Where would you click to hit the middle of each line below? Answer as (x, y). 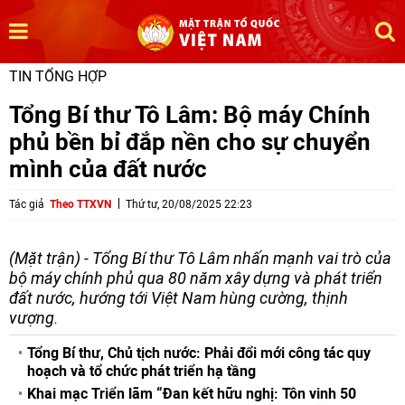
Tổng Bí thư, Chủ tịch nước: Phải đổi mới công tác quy (199, 353)
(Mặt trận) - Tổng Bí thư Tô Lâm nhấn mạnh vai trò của (200, 258)
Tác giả (27, 204)
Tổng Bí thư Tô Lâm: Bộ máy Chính (190, 114)
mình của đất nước (108, 169)
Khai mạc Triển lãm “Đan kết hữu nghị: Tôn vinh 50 (192, 394)
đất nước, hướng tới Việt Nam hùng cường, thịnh (179, 298)
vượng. (34, 318)
